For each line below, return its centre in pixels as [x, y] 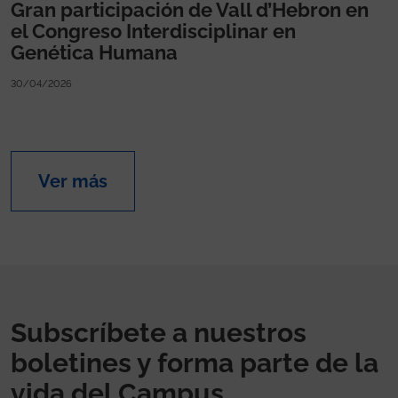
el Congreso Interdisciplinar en [153, 32]
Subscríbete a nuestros [159, 333]
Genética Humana [94, 53]
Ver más [73, 182]
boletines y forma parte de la [195, 363]
